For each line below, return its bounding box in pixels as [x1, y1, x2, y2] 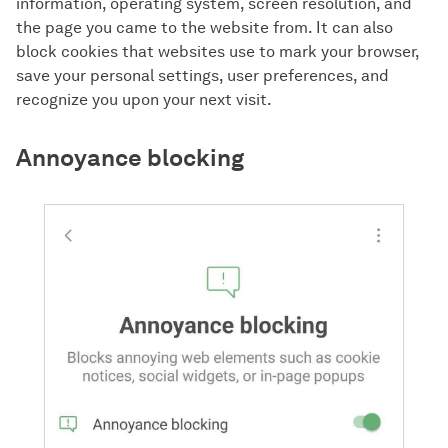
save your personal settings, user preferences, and [16, 66, 389, 86]
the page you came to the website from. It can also [16, 18, 393, 38]
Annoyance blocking [16, 143, 244, 173]
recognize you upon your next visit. [16, 90, 272, 110]
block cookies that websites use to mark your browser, [16, 42, 419, 62]
